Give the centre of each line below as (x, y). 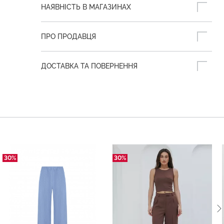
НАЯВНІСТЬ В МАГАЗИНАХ (86, 7)
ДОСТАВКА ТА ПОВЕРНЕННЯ (89, 66)
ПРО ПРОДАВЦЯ (68, 37)
